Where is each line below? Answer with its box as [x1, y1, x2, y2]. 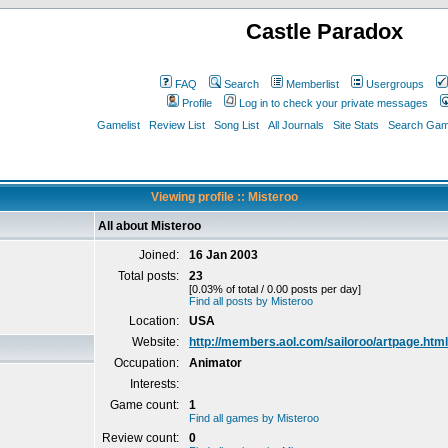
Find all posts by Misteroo [189, 295, 313, 307]
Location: [129, 314, 182, 328]
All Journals [267, 119, 324, 131]
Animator [189, 356, 242, 370]
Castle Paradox [245, 19, 403, 44]
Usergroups [365, 78, 424, 90]
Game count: [110, 398, 182, 412]
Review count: [102, 431, 182, 445]
